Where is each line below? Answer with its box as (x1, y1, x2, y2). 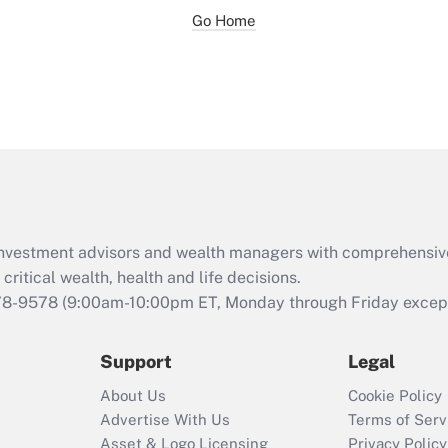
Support (100, 351, 172, 373)
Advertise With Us (100, 411, 230, 429)
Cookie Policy (348, 387, 442, 405)
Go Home (192, 12, 256, 29)
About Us (100, 387, 166, 405)
